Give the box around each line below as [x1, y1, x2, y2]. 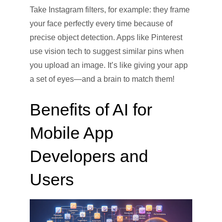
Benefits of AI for [30, 100, 152, 119]
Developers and [30, 147, 148, 166]
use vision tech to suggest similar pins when [30, 47, 184, 56]
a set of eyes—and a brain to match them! [30, 75, 174, 84]
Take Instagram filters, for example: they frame [30, 5, 190, 14]
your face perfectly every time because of [30, 19, 172, 28]
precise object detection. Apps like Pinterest [30, 33, 182, 42]
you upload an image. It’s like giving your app [30, 61, 188, 70]
